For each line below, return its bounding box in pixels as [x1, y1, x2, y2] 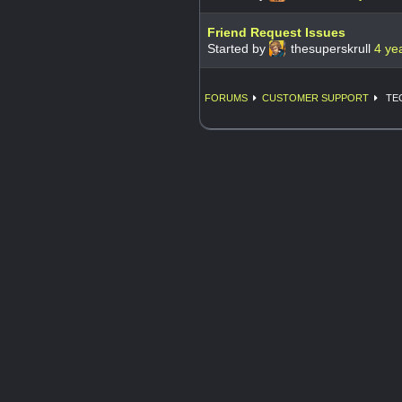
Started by [207, 40, 269, 56]
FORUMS [205, 92, 248, 103]
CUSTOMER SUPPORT [262, 92, 369, 103]
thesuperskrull [287, 40, 374, 56]
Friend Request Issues [207, 24, 345, 39]
